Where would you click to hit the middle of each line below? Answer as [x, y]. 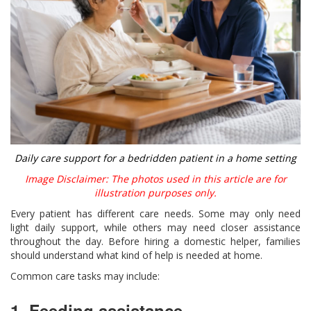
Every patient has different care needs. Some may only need [155, 214]
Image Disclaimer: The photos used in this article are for [155, 179]
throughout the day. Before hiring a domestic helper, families [155, 242]
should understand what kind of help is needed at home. [136, 255]
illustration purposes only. [155, 193]
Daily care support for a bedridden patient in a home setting [155, 158]
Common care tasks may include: [85, 276]
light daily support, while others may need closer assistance [155, 228]
